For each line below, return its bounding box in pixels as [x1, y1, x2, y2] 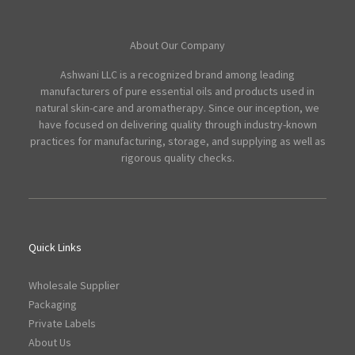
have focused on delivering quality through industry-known [38, 117, 317, 132]
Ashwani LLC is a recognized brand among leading [60, 67, 295, 82]
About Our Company [130, 38, 225, 53]
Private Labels [29, 316, 96, 331]
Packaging [29, 297, 77, 312]
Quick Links [29, 240, 82, 255]
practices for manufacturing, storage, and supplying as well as [29, 134, 326, 149]
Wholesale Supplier [29, 278, 120, 293]
